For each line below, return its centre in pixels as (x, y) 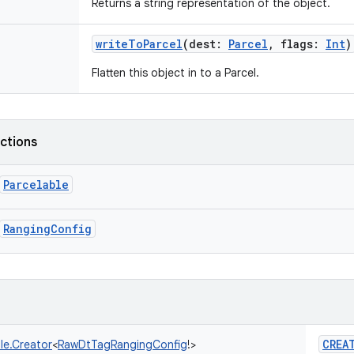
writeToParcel (139, 44)
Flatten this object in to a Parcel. (175, 73)
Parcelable (36, 185)
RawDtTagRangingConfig (122, 345)
